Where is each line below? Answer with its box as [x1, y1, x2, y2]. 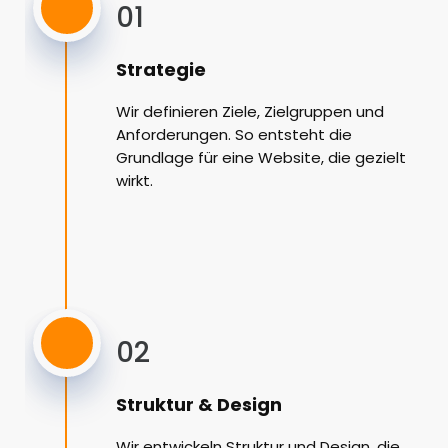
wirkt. [116, 170, 153, 192]
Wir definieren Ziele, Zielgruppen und [116, 101, 384, 123]
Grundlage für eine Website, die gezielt [116, 147, 406, 169]
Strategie [116, 57, 206, 83]
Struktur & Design [116, 392, 282, 418]
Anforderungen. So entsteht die [116, 124, 352, 146]
